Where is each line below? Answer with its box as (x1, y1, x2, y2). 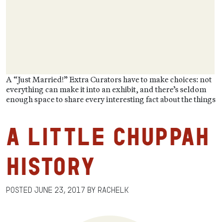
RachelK (98, 186, 129, 194)
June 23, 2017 (34, 186, 85, 194)
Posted (6, 186, 34, 194)
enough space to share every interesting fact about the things (6, 94, 216, 104)
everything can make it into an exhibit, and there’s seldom (6, 84, 206, 94)
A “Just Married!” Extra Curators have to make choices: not (6, 74, 212, 84)
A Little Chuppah (6, 124, 209, 149)
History (6, 154, 95, 178)
